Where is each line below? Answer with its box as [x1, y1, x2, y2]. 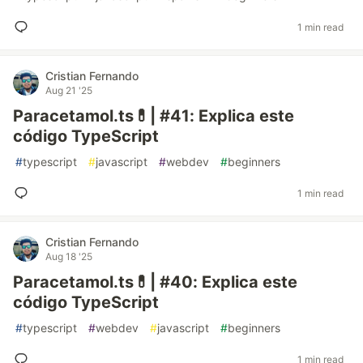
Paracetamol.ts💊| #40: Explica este [13, 272, 297, 292]
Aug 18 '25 [45, 250, 92, 263]
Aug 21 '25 [45, 84, 92, 96]
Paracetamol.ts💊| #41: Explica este [13, 106, 294, 126]
